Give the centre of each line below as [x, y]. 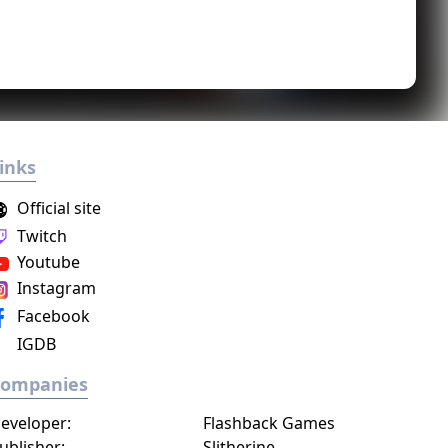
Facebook [52, 316]
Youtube [47, 262]
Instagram [55, 288]
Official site [57, 208]
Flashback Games [268, 423]
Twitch [40, 236]
